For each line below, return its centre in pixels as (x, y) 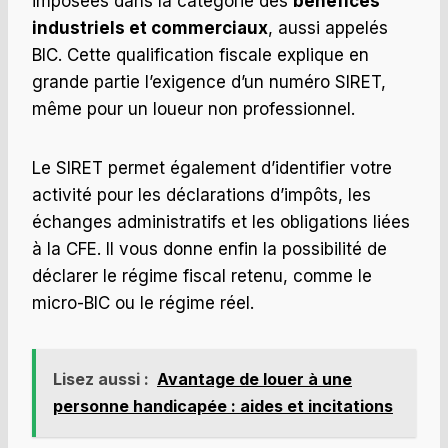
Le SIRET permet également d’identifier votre (212, 168)
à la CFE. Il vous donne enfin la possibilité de (209, 249)
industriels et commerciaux (150, 28)
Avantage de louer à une (254, 379)
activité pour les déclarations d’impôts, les (201, 195)
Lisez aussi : (101, 379)
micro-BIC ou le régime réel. (143, 303)
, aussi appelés (328, 28)
